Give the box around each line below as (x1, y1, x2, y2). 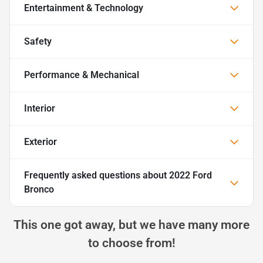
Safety (24, 35, 52, 47)
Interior (24, 102, 55, 114)
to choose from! (87, 235, 176, 250)
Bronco (24, 183, 54, 195)
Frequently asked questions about (24, 169, 169, 181)
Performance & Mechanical (24, 69, 139, 80)
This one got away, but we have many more (14, 217, 249, 232)
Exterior (24, 136, 57, 147)
